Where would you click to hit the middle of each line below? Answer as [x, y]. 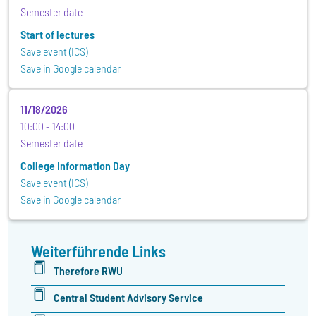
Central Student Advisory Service [128, 298]
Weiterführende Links [98, 251]
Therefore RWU [88, 271]
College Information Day [75, 166]
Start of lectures [57, 35]
